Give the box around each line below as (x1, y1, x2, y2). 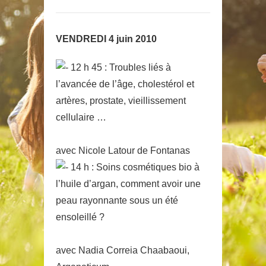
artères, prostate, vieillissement (56, 96, 186, 106)
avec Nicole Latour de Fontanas (56, 145, 190, 156)
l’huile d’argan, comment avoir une (56, 179, 201, 189)
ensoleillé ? (56, 212, 104, 222)
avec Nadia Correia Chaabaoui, (56, 245, 189, 255)
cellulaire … (56, 112, 106, 122)
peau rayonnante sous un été (56, 195, 178, 205)
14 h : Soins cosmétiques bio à (68, 162, 199, 172)
